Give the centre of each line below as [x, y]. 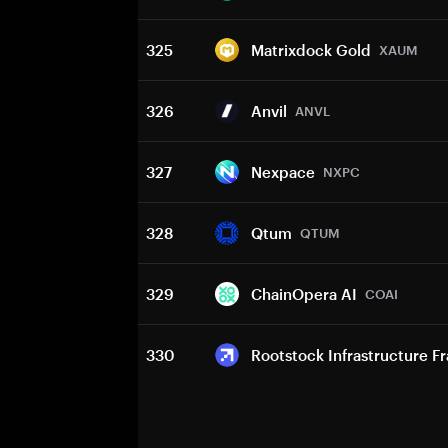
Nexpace [283, 172]
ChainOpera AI [304, 294]
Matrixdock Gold [311, 50]
